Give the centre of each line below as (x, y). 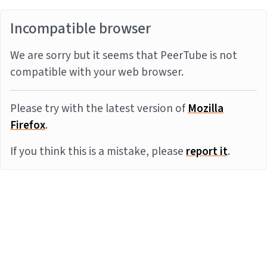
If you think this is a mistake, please (98, 151)
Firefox (28, 125)
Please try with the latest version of (99, 108)
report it (207, 151)
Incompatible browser (80, 29)
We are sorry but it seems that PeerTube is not (124, 55)
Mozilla (206, 108)
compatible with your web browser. (97, 72)
